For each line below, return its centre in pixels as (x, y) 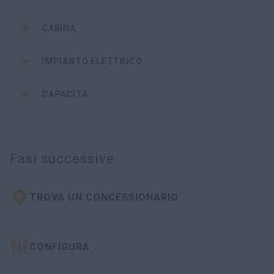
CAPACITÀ (65, 94)
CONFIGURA (60, 247)
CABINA (59, 28)
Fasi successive (62, 159)
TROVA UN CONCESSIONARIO (104, 198)
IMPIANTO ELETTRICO (92, 61)
